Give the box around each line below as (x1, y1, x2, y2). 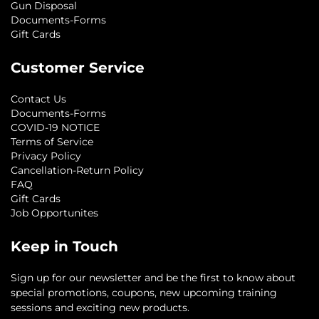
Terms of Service (11, 135, 93, 148)
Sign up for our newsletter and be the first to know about (11, 271, 296, 284)
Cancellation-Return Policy (11, 163, 144, 177)
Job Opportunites (11, 206, 98, 219)
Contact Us (11, 92, 66, 105)
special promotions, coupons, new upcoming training (11, 286, 277, 299)
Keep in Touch (11, 237, 118, 255)
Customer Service (11, 58, 145, 76)
